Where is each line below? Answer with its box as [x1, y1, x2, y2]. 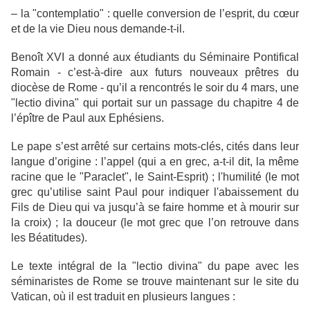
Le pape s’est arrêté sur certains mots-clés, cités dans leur [11, 140, 299, 153]
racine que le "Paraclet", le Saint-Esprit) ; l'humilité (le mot [11, 171, 299, 183]
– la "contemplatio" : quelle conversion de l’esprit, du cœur [11, 8, 299, 20]
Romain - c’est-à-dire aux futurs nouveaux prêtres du [11, 66, 299, 79]
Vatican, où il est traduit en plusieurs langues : [11, 291, 235, 303]
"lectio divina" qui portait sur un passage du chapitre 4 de [11, 97, 299, 109]
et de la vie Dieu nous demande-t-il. [11, 23, 185, 35]
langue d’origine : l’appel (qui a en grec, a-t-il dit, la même [11, 156, 299, 168]
